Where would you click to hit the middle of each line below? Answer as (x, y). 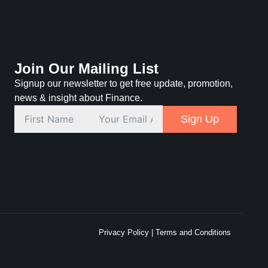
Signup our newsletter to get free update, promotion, (124, 84)
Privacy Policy (124, 233)
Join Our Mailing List (86, 69)
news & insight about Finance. (78, 98)
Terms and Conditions (193, 233)
